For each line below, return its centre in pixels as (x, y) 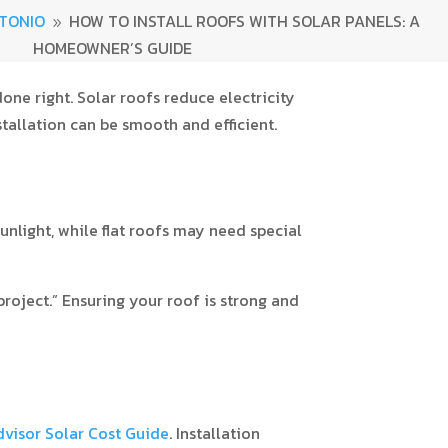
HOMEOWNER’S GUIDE (112, 48)
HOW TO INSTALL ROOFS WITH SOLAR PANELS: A (244, 21)
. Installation (215, 433)
